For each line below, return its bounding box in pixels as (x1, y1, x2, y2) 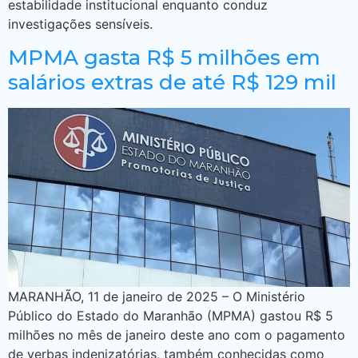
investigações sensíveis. (8, 16, 153, 33)
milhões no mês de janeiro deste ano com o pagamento (8, 326, 345, 343)
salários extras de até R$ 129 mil (8, 69, 336, 95)
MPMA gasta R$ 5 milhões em (8, 44, 320, 70)
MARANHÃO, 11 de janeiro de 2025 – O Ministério (8, 288, 305, 304)
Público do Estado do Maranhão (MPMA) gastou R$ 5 (8, 307, 333, 324)
